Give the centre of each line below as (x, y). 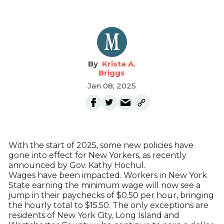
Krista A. (119, 64)
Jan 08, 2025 (112, 86)
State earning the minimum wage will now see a (104, 185)
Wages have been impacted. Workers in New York (107, 175)
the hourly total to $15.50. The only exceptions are (108, 205)
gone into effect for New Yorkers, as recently (97, 155)
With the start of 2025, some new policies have (101, 145)
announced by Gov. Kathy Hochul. (77, 165)
